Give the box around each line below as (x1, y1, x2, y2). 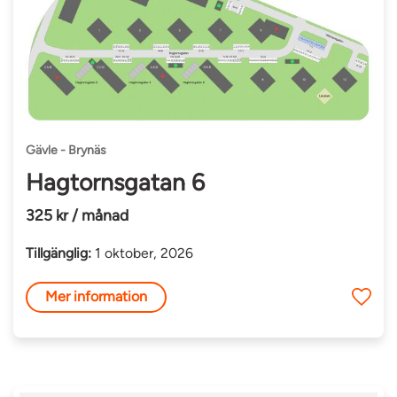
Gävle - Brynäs (26, 143, 107, 159)
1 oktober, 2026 (91, 244, 194, 261)
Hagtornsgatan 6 (26, 168, 206, 198)
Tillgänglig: (26, 244, 92, 261)
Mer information (45, 288, 148, 306)
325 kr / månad (26, 205, 129, 224)
